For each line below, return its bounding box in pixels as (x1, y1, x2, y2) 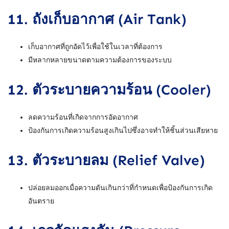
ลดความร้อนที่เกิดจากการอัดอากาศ (28, 112, 138, 122)
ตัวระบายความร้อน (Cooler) (32, 81, 211, 98)
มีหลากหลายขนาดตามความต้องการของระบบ (28, 55, 172, 64)
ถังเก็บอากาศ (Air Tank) (32, 10, 187, 28)
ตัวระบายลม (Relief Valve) (32, 151, 205, 169)
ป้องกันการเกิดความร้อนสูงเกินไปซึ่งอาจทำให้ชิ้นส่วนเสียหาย (28, 126, 218, 135)
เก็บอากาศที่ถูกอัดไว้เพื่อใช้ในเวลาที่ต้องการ (28, 42, 163, 51)
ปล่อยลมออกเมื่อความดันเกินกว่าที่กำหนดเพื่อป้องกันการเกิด (28, 183, 213, 192)
